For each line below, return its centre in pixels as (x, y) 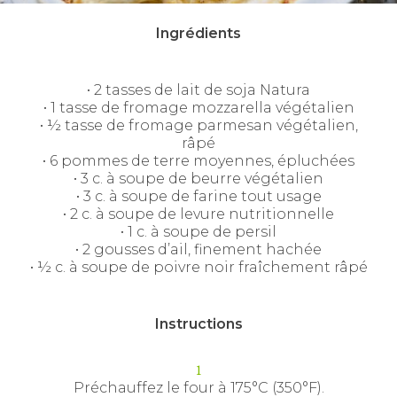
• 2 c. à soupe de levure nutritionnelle (198, 214)
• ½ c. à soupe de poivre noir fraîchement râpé (198, 267)
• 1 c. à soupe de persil (198, 232)
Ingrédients (198, 33)
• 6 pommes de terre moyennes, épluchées (198, 161)
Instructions (198, 324)
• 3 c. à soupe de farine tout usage (198, 196)
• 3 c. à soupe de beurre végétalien (198, 179)
